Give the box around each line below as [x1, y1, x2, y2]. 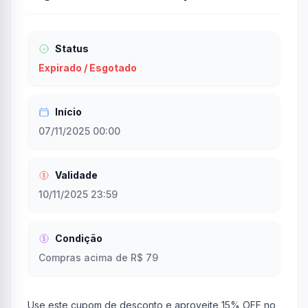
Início [55, 106, 82, 118]
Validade [55, 169, 98, 181]
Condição [55, 232, 102, 244]
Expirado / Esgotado [38, 62, 137, 74]
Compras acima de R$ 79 [38, 252, 158, 263]
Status [55, 43, 89, 54]
